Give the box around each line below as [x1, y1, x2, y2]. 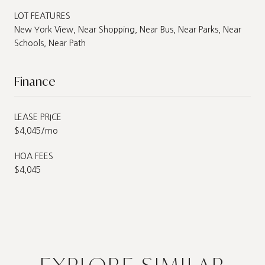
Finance [14, 73, 56, 89]
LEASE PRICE [14, 112, 62, 121]
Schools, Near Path [14, 38, 86, 47]
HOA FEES [14, 151, 53, 160]
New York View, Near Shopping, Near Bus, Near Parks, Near [14, 25, 241, 34]
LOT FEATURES [14, 11, 70, 20]
